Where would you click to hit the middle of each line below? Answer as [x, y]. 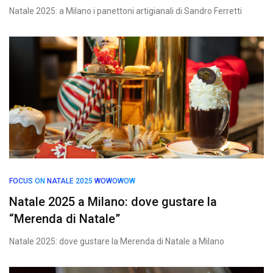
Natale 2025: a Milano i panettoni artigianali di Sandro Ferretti [126, 11]
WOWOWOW [115, 181]
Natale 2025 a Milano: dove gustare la [113, 202]
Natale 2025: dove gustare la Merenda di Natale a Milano [117, 241]
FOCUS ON [27, 181]
